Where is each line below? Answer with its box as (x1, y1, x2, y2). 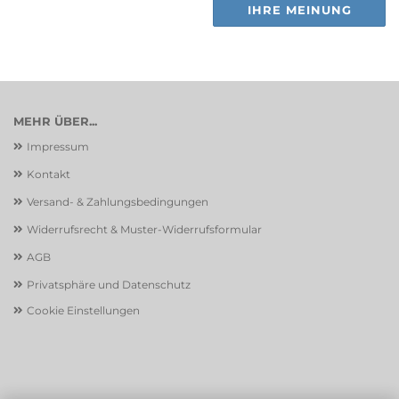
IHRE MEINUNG (247, 3, 352, 17)
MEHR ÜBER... (13, 114, 97, 128)
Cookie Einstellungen (27, 304, 140, 317)
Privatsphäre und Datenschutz (27, 278, 191, 291)
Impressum (27, 140, 89, 153)
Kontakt (27, 167, 70, 181)
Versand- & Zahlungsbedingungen (27, 195, 208, 208)
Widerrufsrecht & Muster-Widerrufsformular (27, 223, 262, 236)
